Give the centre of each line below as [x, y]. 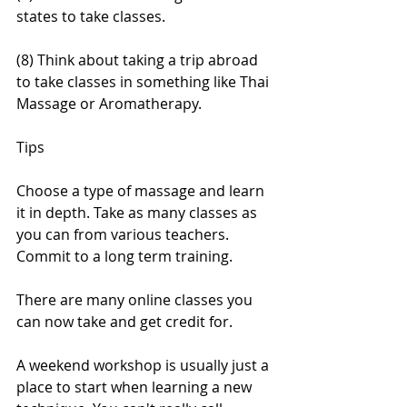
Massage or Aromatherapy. [109, 104]
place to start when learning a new [136, 387]
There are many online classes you [136, 300]
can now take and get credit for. [124, 322]
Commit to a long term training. [124, 256]
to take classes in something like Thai [144, 82]
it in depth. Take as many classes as [139, 213]
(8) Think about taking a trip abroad [139, 60]
